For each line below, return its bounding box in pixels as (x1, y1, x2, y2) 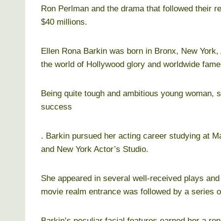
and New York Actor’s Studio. (41, 144, 148, 154)
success (41, 102, 72, 111)
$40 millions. (41, 17, 87, 27)
